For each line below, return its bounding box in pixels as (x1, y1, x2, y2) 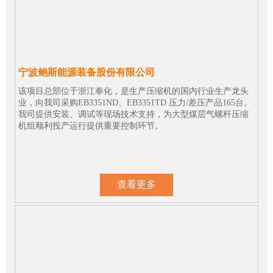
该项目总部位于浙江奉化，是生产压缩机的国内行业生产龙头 (18, 86, 249, 96)
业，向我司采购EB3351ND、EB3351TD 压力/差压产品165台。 (18, 97, 252, 107)
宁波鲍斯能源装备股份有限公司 (18, 66, 155, 77)
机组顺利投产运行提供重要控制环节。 (18, 121, 163, 130)
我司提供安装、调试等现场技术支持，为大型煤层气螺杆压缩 (18, 109, 249, 119)
